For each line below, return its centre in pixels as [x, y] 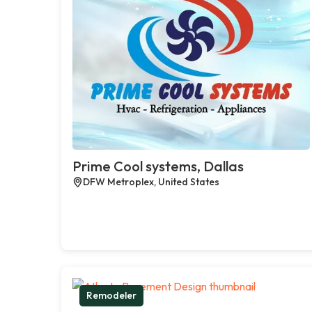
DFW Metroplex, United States [151, 181]
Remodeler [111, 295]
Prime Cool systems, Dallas [158, 166]
